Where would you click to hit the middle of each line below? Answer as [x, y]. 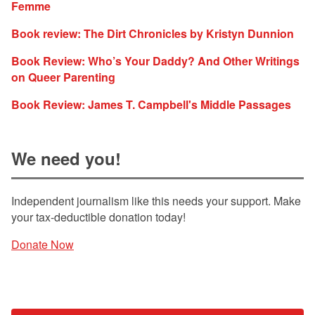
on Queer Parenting [63, 77]
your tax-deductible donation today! [98, 217]
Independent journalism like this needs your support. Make [156, 201]
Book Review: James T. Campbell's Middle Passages [151, 104]
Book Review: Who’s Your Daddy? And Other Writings [155, 60]
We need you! [66, 158]
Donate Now [43, 245]
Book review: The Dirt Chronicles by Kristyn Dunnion [153, 33]
